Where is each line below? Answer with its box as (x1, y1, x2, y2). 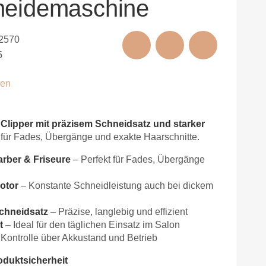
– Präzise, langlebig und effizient (48, 206, 188, 217)
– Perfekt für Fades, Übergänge (71, 154, 205, 164)
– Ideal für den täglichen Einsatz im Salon (3, 219, 180, 230)
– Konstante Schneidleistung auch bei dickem (18, 180, 213, 191)
